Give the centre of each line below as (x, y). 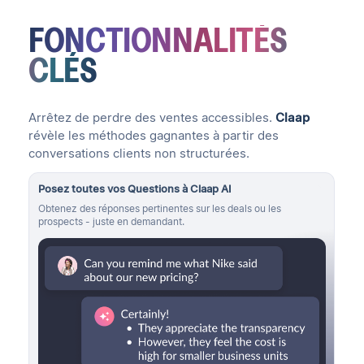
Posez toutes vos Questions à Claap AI (135, 187)
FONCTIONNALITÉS (158, 39)
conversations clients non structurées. (139, 153)
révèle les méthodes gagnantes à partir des (154, 135)
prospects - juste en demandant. (112, 221)
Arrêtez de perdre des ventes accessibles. (152, 117)
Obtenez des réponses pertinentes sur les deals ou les (160, 208)
